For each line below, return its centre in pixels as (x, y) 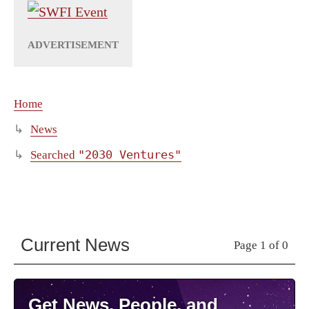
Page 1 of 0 (261, 245)
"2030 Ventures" (130, 155)
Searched (54, 155)
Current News (75, 245)
